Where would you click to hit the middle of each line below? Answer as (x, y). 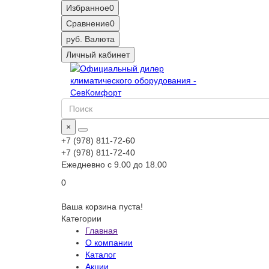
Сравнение (88, 23)
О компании (109, 243)
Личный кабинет (98, 55)
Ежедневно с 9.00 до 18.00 (114, 165)
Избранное (88, 8)
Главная (101, 231)
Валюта (100, 39)
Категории (81, 219)
